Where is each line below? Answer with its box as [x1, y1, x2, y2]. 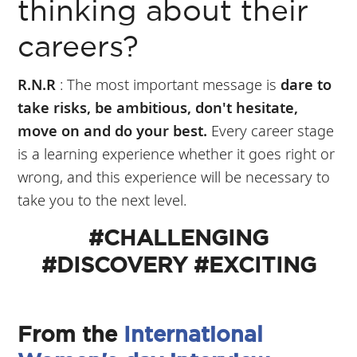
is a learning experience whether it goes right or [18, 143, 335, 163]
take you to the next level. [18, 189, 187, 210]
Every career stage [207, 120, 335, 140]
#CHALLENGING [88, 222, 269, 252]
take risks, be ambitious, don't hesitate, [18, 96, 299, 117]
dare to [280, 73, 332, 94]
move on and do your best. [18, 120, 208, 140]
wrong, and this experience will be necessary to [18, 166, 331, 186]
